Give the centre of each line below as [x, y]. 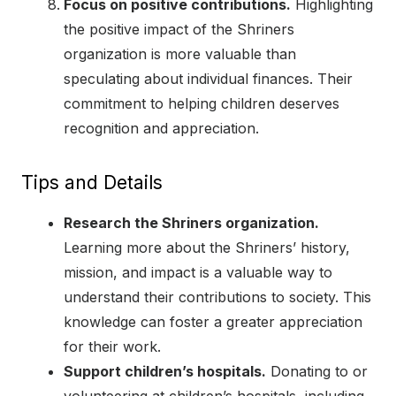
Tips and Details [92, 182]
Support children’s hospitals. [165, 371]
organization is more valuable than [180, 53]
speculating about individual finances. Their [208, 78]
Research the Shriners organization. [191, 222]
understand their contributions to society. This [217, 297]
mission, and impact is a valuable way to [198, 272]
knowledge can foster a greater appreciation [213, 321]
